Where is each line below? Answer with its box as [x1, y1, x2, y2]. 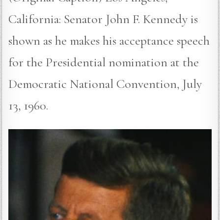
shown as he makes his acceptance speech [8, 32, 210, 48]
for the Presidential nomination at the [8, 54, 199, 70]
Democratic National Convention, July [8, 76, 202, 91]
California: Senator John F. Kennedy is [8, 11, 198, 27]
